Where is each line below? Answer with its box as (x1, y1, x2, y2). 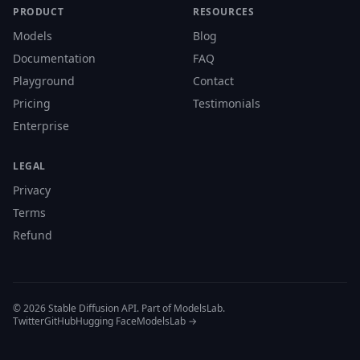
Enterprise (13, 118, 69, 134)
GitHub (44, 314, 76, 329)
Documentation (13, 51, 96, 67)
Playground (13, 73, 75, 89)
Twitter (13, 314, 44, 329)
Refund (13, 227, 52, 243)
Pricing (13, 96, 51, 112)
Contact (193, 73, 234, 89)
